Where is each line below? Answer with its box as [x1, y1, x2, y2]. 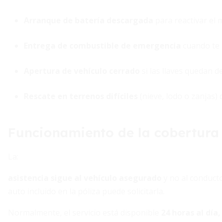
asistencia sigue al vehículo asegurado [8, 172, 162, 183]
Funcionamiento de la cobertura [8, 124, 219, 141]
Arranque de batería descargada [24, 15, 153, 26]
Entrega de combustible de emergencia [24, 40, 181, 51]
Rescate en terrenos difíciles [24, 91, 138, 102]
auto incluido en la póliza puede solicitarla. [8, 186, 165, 197]
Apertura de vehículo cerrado [24, 65, 140, 76]
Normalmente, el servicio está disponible [8, 207, 161, 218]
